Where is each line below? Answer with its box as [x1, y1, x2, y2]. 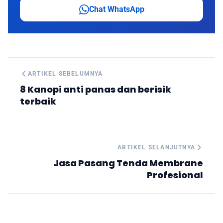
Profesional [147, 168, 203, 181]
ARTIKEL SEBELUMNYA [28, 70, 103, 77]
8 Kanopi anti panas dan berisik [20, 83, 171, 96]
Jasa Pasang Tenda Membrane [53, 156, 203, 169]
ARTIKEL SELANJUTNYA [117, 143, 195, 151]
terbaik [20, 95, 56, 108]
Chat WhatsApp [89, 4, 144, 14]
